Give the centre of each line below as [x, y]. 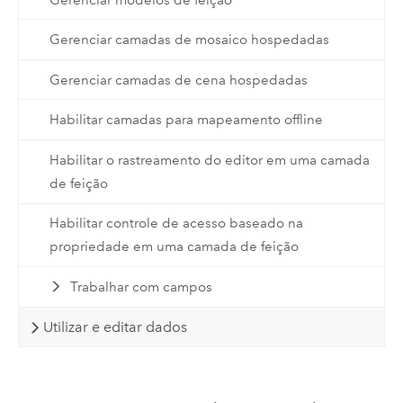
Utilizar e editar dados [115, 327]
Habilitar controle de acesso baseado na [176, 224]
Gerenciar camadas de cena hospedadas [178, 80]
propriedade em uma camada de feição [174, 247]
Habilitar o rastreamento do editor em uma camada [209, 160]
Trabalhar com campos [142, 287]
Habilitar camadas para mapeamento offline [186, 120]
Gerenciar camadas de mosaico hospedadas [189, 40]
